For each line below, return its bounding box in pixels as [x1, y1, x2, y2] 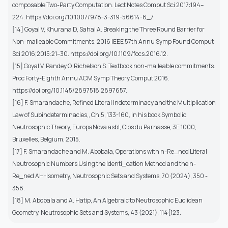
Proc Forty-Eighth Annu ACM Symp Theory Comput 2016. [12, 73, 169, 82]
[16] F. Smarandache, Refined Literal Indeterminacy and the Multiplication [12, 98, 216, 107]
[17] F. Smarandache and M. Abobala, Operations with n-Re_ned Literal [12, 147, 207, 156]
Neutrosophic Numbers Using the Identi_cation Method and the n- [12, 159, 196, 168]
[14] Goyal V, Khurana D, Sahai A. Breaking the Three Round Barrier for [12, 24, 205, 34]
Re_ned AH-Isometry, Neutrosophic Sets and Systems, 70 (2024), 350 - [12, 171, 208, 180]
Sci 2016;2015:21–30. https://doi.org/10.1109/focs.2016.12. [12, 49, 168, 58]
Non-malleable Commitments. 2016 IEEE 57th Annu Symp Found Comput [12, 37, 214, 46]
